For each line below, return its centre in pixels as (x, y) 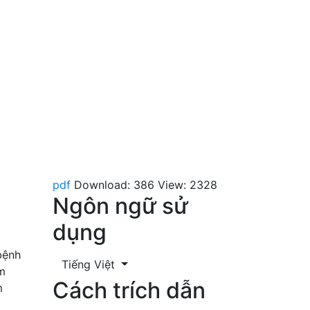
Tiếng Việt (90, 264)
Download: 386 (114, 184)
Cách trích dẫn (129, 290)
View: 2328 (188, 184)
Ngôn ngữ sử (120, 206)
